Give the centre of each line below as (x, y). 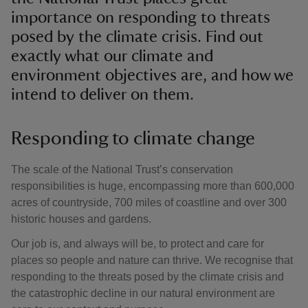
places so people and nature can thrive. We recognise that (152, 260)
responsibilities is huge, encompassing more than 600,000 (153, 186)
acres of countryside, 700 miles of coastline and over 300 (149, 202)
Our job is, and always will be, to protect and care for (137, 244)
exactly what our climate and (112, 56)
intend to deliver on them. (102, 95)
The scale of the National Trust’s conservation (122, 169)
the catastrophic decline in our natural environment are (143, 293)
